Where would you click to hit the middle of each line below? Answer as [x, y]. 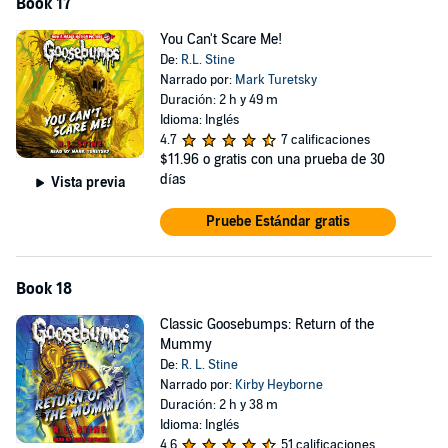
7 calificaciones [325, 140]
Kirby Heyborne [278, 385]
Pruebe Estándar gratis [277, 221]
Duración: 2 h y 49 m [218, 100]
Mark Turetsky [275, 80]
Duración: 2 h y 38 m [218, 405]
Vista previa [87, 182]
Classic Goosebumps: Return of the [266, 324]
